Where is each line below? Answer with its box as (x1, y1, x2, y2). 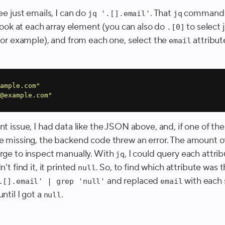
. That (150, 8, 173, 19)
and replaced (105, 175, 161, 187)
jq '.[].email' (87, 9, 150, 18)
